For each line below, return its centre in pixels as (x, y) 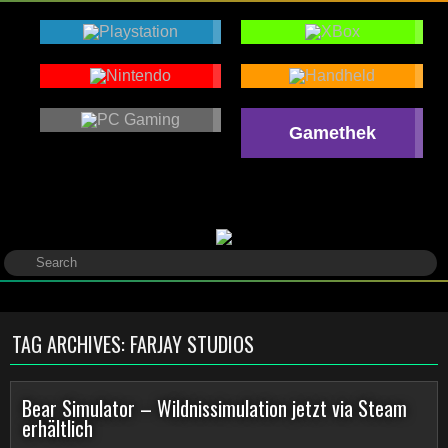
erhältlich (57, 428)
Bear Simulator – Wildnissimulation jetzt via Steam (214, 408)
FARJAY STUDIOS (192, 344)
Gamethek (332, 133)
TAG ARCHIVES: (71, 344)
